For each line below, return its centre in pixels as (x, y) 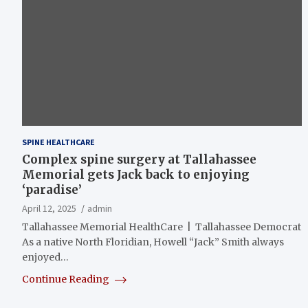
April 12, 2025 (49, 208)
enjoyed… (45, 257)
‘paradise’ (52, 189)
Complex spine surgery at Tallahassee (139, 159)
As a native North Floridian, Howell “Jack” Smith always (153, 242)
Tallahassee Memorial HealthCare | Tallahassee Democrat (162, 227)
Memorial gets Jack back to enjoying (136, 174)
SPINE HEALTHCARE (58, 142)
